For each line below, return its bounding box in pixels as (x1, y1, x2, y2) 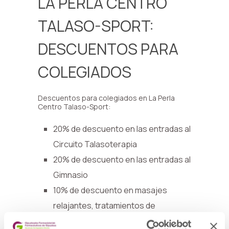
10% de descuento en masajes (53, 185, 167, 196)
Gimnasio (53, 169, 88, 180)
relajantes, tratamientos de (53, 200, 155, 211)
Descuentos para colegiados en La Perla (38, 93, 175, 103)
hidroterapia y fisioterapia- (53, 215, 153, 226)
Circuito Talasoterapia (53, 139, 137, 150)
